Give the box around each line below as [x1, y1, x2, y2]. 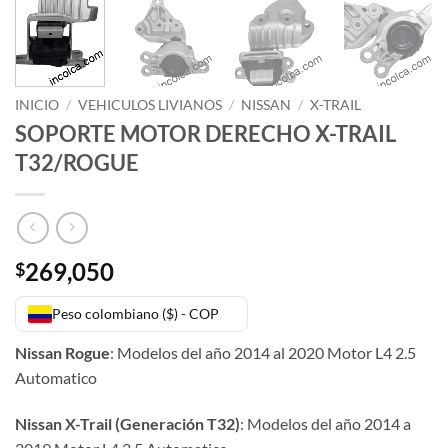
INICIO [15, 96, 59, 113]
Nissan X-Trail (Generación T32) [15, 413, 240, 433]
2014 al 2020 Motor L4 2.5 [234, 343, 416, 363]
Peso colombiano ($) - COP [52, 305, 219, 323]
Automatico [15, 368, 97, 388]
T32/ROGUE [15, 149, 139, 177]
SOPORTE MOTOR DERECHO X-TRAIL [15, 120, 396, 148]
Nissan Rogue [15, 343, 110, 363]
